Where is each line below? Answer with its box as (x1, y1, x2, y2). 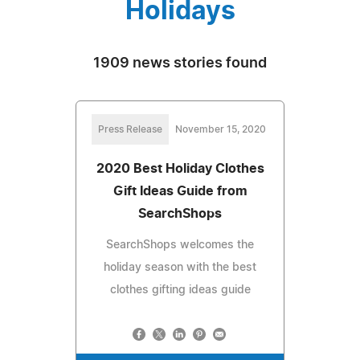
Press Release (97, 124, 162, 134)
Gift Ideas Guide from (112, 184, 247, 198)
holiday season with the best (104, 261, 256, 273)
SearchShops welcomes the (106, 239, 254, 251)
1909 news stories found (93, 55, 267, 71)
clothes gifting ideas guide (109, 284, 251, 296)
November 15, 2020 (174, 124, 266, 134)
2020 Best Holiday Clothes (96, 162, 264, 175)
